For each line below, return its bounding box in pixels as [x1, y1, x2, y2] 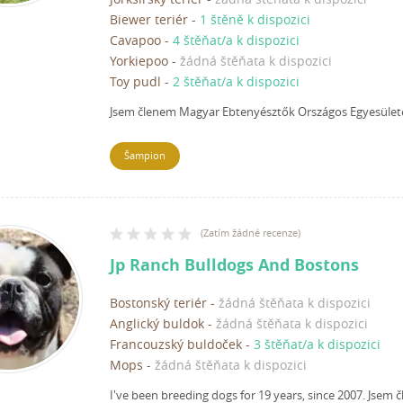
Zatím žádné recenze [203, 226, 298, 240]
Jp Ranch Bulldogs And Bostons [110, 254, 359, 277]
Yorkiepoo [110, 52, 168, 70]
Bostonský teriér [110, 294, 207, 312]
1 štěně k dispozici [200, 11, 310, 29]
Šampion [124, 148, 166, 163]
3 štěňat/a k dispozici [254, 336, 381, 354]
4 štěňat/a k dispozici [173, 31, 300, 49]
